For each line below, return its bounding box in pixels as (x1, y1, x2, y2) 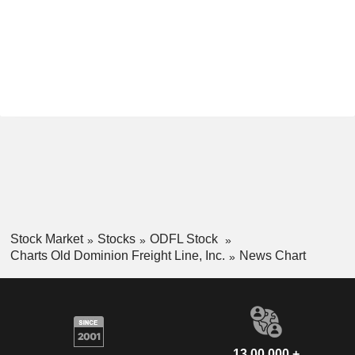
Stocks (97, 232, 136, 246)
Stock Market (10, 232, 83, 246)
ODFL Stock (149, 232, 221, 246)
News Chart (239, 248, 306, 262)
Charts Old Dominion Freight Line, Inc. (10, 248, 225, 262)
